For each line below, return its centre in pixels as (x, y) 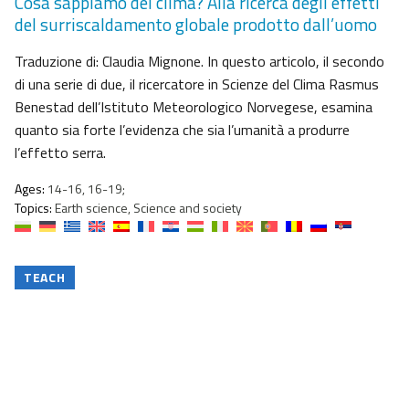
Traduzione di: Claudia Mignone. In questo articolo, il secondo (199, 62)
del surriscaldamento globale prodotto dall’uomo (196, 25)
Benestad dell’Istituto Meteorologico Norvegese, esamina (194, 107)
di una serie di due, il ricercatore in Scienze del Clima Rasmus (197, 84)
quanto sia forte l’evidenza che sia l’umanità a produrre (182, 130)
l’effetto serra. (60, 153)
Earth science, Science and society (147, 208)
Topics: (33, 208)
